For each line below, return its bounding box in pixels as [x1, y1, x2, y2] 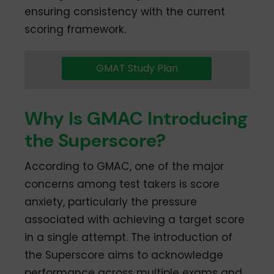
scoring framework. [24, 22, 127, 37]
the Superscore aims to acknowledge [24, 248, 224, 263]
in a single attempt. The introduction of [24, 230, 233, 245]
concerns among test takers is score [24, 177, 220, 192]
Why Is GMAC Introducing [24, 106, 248, 131]
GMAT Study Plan [95, 61, 178, 76]
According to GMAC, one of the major [24, 159, 224, 174]
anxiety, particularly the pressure [24, 194, 198, 210]
